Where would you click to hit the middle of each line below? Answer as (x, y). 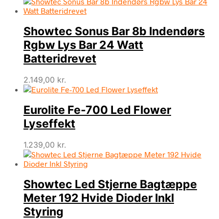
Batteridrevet (60, 58)
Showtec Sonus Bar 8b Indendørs (114, 31)
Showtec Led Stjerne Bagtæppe (110, 185)
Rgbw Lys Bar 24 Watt (83, 45)
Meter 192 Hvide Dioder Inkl (99, 198)
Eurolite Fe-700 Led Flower (97, 110)
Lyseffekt (49, 124)
